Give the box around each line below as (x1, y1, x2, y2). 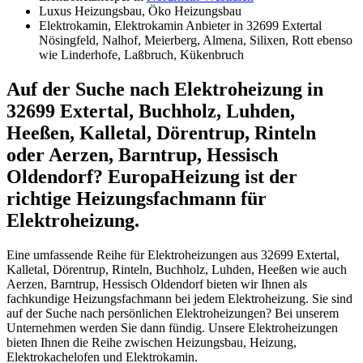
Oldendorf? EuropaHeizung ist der (6, 165, 297, 187)
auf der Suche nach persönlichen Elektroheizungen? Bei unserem (6, 305, 339, 320)
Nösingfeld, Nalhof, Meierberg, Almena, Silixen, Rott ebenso (39, 32, 352, 47)
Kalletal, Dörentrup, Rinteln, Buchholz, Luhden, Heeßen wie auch (6, 262, 347, 276)
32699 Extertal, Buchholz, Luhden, (6, 100, 295, 122)
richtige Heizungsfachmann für (6, 187, 267, 209)
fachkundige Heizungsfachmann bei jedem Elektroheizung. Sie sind (6, 291, 352, 305)
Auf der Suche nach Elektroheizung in (6, 78, 323, 100)
